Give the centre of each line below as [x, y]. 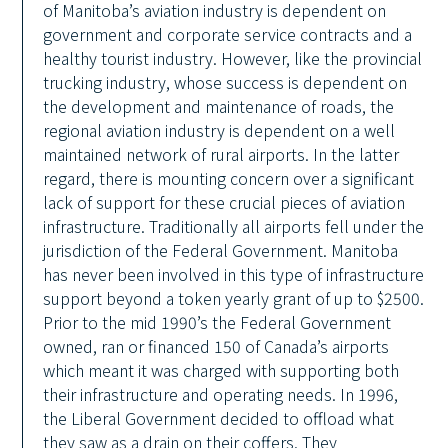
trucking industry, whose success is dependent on [225, 82]
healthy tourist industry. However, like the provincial [233, 58]
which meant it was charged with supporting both [221, 370]
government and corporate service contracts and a [228, 34]
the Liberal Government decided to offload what [219, 418]
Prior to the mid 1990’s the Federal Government [217, 322]
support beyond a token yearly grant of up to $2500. [234, 298]
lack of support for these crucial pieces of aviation [224, 202]
